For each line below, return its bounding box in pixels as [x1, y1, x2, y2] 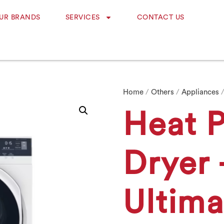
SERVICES [65, 14, 100, 21]
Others [151, 88, 174, 96]
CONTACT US [136, 14, 184, 21]
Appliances [181, 88, 219, 96]
